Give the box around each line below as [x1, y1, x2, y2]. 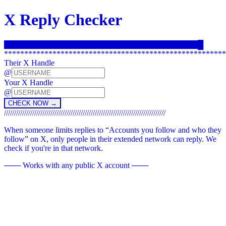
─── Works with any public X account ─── [4, 160, 148, 169]
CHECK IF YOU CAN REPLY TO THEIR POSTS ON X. [4, 40, 198, 49]
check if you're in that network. [4, 143, 103, 152]
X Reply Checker [4, 11, 122, 29]
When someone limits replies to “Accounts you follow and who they [4, 125, 221, 134]
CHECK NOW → [8, 99, 57, 107]
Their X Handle [4, 58, 54, 67]
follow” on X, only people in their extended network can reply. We [4, 134, 216, 143]
